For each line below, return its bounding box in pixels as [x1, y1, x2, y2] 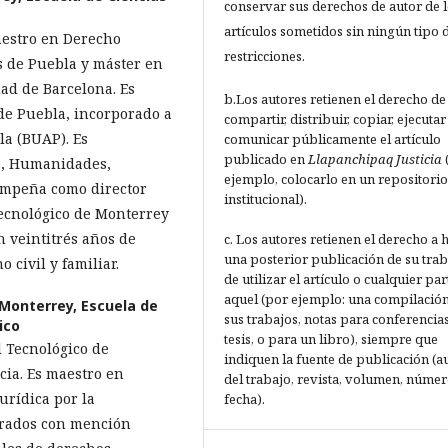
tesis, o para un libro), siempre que [224, 330, 438, 349]
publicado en [224, 150, 308, 169]
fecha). [224, 390, 265, 409]
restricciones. [224, 47, 305, 66]
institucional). [224, 190, 307, 209]
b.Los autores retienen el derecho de [224, 90, 446, 109]
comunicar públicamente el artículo [224, 130, 441, 149]
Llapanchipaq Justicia [308, 150, 442, 169]
